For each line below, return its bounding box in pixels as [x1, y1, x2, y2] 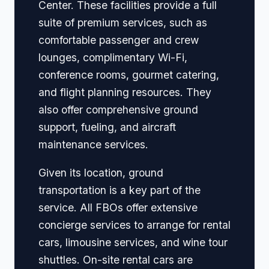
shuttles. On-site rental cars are [38, 253, 193, 266]
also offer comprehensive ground [38, 103, 198, 116]
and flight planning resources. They [38, 85, 211, 98]
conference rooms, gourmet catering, [38, 68, 219, 81]
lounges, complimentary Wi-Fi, [38, 50, 187, 64]
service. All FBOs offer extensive [38, 201, 198, 214]
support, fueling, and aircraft [38, 120, 176, 133]
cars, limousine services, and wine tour [38, 235, 228, 249]
